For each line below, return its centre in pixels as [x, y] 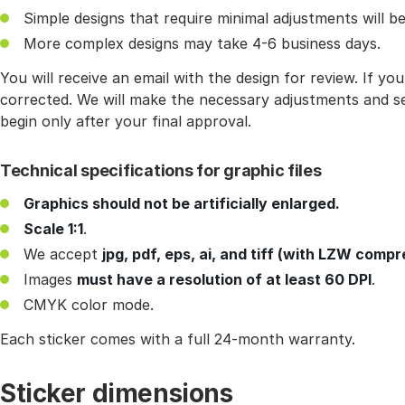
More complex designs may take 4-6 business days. [202, 44]
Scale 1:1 [53, 229]
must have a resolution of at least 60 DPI [224, 280]
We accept [63, 254]
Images [50, 280]
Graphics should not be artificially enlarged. [182, 204]
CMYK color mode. [89, 305]
